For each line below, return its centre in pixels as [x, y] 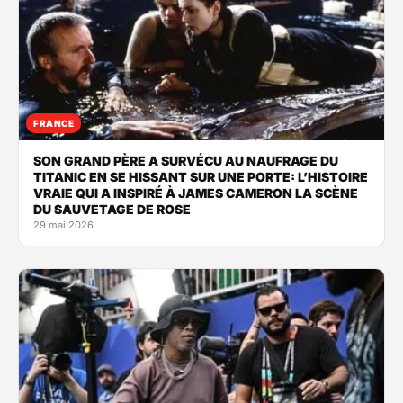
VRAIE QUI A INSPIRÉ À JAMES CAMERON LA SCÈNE [196, 193]
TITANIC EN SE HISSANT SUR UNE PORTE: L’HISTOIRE [201, 176]
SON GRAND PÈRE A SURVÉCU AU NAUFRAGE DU [186, 160]
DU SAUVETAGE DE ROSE [112, 209]
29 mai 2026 [63, 224]
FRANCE [54, 123]
